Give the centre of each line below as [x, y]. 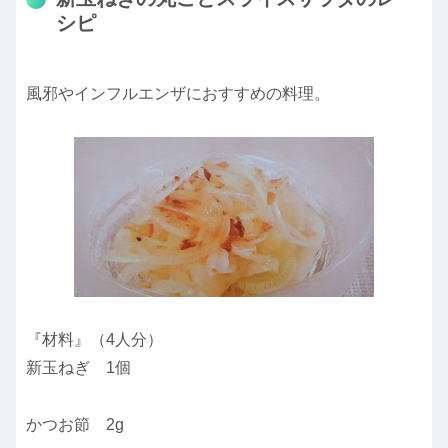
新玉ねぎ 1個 [78, 367]
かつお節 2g [75, 424]
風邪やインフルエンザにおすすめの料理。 [178, 94]
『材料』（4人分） [94, 339]
